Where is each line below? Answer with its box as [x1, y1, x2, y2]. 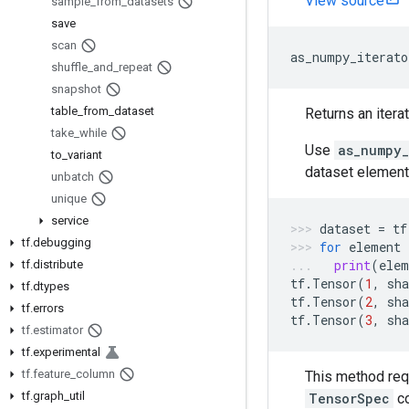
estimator [33, 323, 83, 337]
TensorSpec [309, 390, 390, 407]
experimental [33, 345, 100, 359]
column [76, 367, 115, 381]
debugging [33, 236, 91, 249]
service [51, 214, 89, 227]
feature [33, 367, 70, 381]
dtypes [33, 279, 69, 293]
